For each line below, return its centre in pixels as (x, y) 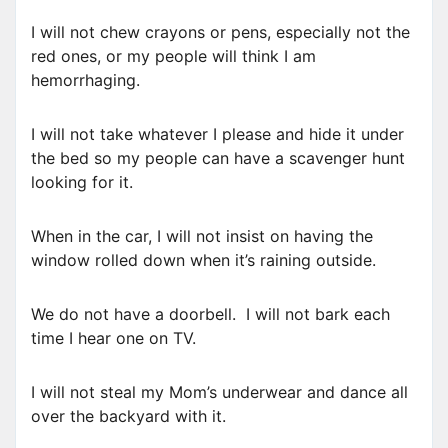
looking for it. (82, 182)
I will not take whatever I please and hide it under (217, 134)
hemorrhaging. (85, 80)
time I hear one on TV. (113, 338)
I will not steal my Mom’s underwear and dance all (219, 392)
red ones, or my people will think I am (173, 56)
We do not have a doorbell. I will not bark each (210, 314)
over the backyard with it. (128, 416)
